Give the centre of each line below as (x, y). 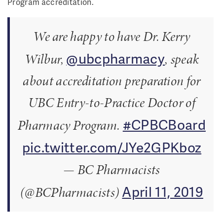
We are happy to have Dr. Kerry (112, 36)
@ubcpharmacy (116, 58)
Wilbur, (45, 59)
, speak (182, 59)
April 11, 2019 (163, 191)
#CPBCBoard (164, 124)
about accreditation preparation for (112, 81)
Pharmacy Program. (70, 125)
